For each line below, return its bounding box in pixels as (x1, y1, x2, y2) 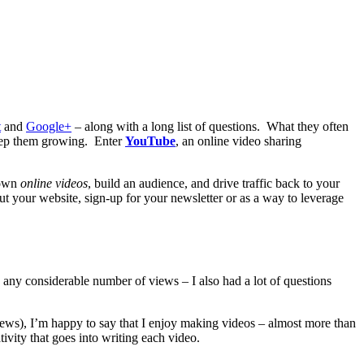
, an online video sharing (175, 133, 301, 148)
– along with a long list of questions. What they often (71, 119, 349, 133)
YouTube (125, 133, 175, 148)
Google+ (26, 119, 71, 133)
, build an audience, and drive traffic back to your (88, 175, 340, 190)
